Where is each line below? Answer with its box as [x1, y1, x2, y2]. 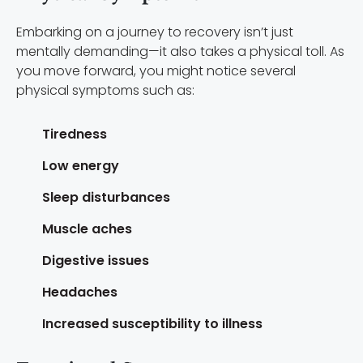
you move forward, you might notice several [16, 61, 296, 80]
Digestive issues [42, 250, 149, 270]
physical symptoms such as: [16, 80, 194, 100]
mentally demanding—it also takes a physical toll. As [16, 41, 344, 61]
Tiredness [42, 124, 107, 143]
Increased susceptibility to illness [42, 314, 263, 333]
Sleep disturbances [42, 187, 170, 207]
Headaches [42, 282, 117, 301]
